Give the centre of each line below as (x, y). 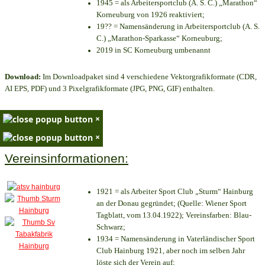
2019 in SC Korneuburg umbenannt (153, 50)
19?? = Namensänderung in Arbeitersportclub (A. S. (178, 26)
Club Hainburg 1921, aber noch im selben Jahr (171, 251)
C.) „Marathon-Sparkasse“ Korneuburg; (159, 38)
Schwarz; (111, 227)
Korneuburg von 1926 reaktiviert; (151, 14)
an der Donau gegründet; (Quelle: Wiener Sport (172, 203)
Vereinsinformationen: (67, 159)
